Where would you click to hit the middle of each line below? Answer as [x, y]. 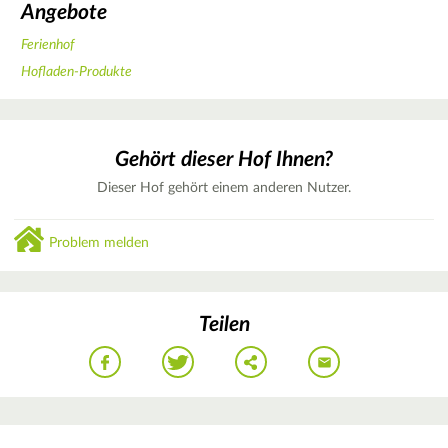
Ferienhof [47, 44]
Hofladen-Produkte [76, 71]
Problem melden [99, 243]
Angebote [64, 13]
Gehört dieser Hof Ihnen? [224, 160]
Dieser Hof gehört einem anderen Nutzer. [224, 188]
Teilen [224, 324]
